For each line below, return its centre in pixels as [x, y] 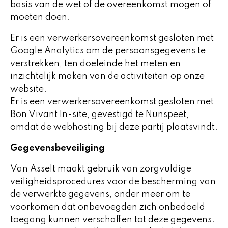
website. [28, 89]
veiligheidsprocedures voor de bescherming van [113, 182]
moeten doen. [40, 17]
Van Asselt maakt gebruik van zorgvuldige [101, 169]
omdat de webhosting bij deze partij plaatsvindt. [114, 127]
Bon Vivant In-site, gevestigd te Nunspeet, [99, 115]
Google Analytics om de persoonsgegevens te [108, 51]
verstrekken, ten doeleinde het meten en [95, 64]
